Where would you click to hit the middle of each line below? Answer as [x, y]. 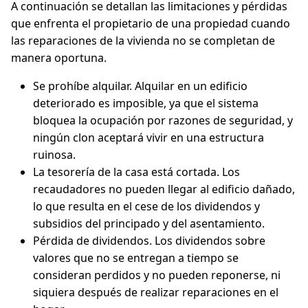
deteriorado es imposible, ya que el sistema [146, 103]
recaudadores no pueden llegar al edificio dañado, [164, 189]
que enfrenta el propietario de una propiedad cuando [151, 23]
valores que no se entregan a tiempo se [136, 258]
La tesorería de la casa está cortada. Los [136, 172]
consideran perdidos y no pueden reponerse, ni [157, 275]
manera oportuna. [59, 58]
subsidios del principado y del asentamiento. [149, 223]
